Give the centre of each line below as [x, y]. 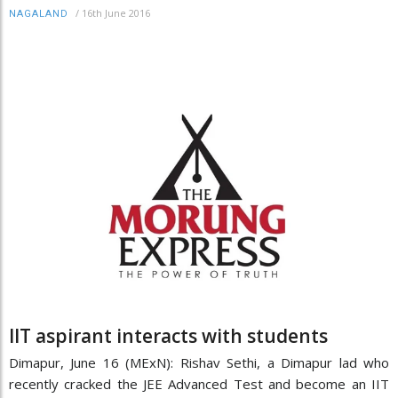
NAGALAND [39, 14]
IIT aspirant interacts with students [168, 335]
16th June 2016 [116, 13]
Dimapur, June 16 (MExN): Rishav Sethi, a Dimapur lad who [199, 362]
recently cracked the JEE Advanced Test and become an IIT [199, 383]
